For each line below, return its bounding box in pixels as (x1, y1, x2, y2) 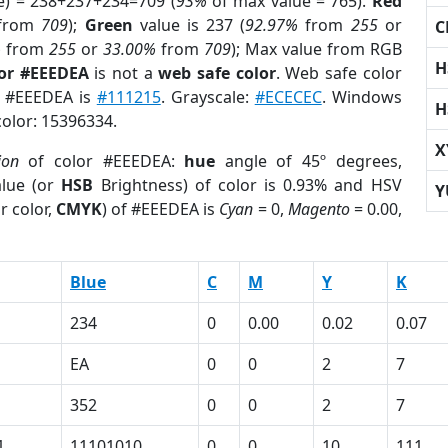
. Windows (321, 86, 402, 108)
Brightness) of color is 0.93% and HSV (93, 174, 402, 196)
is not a (88, 62, 159, 84)
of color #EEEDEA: (18, 150, 185, 172)
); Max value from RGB (230, 38, 402, 60)
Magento (287, 198, 350, 220)
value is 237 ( (132, 14, 246, 36)
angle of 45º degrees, (215, 150, 402, 172)
